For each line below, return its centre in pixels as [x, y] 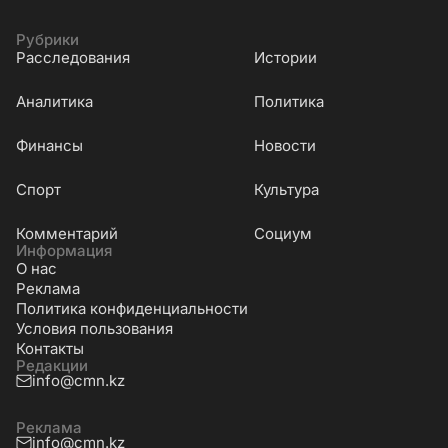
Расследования [73, 57]
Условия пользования [94, 328]
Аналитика [54, 101]
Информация [64, 250]
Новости [285, 145]
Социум [283, 233]
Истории [285, 57]
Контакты [50, 348]
